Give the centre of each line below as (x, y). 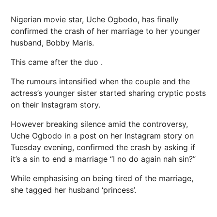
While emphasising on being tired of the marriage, (102, 178)
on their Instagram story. (55, 105)
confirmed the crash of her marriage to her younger (105, 31)
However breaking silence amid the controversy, (99, 124)
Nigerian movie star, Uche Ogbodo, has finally (95, 19)
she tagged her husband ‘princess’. (73, 190)
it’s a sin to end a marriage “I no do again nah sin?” (103, 159)
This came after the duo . (57, 62)
